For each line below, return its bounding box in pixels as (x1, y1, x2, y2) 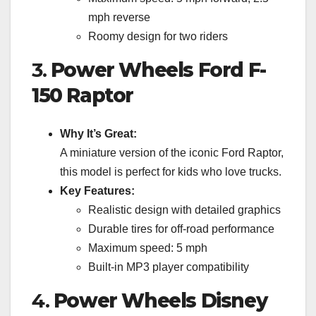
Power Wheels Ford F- (50, 58, 266, 83)
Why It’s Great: (60, 127, 137, 140)
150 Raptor (32, 83, 133, 108)
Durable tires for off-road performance (88, 222, 274, 235)
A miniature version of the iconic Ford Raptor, (60, 146, 284, 159)
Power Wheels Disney (53, 288, 267, 312)
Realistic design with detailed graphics (88, 203, 281, 216)
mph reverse (88, 11, 150, 24)
